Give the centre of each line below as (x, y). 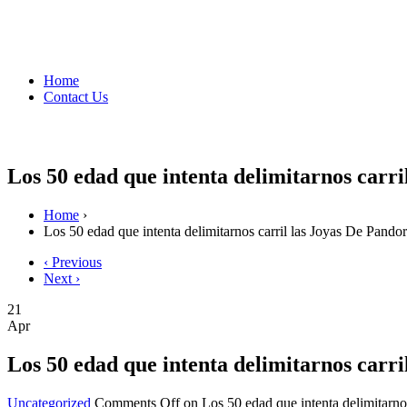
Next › (62, 278)
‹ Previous (73, 262)
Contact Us (76, 96)
